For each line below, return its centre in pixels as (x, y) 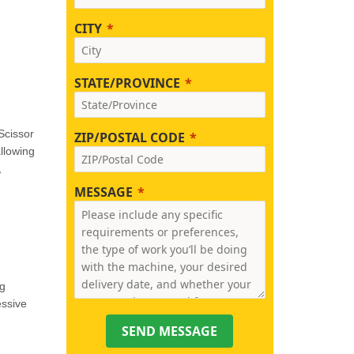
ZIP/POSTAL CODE (129, 137)
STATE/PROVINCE (127, 83)
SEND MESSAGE (170, 331)
